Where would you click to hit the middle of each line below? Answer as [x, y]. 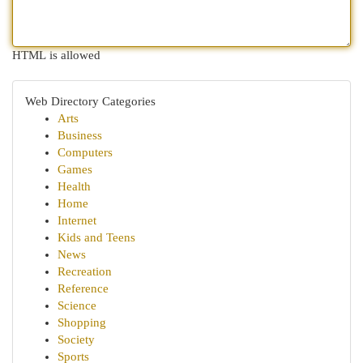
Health [74, 186]
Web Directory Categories [90, 101]
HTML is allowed [56, 55]
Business [80, 135]
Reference [83, 288]
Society [76, 340]
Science [77, 305]
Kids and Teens [96, 237]
